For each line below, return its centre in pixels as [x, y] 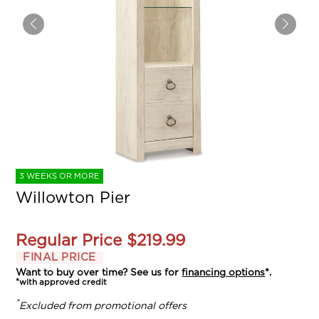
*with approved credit [62, 283]
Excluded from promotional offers [103, 307]
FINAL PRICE [59, 257]
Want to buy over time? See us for [99, 273]
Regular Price [69, 240]
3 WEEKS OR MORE [60, 176]
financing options [224, 273]
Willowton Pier [73, 198]
